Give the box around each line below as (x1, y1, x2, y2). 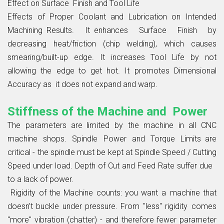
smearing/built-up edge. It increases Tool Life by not (7, 52, 216, 62)
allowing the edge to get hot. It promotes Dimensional (7, 65, 216, 75)
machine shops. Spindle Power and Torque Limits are (7, 133, 216, 143)
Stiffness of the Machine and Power (7, 104, 207, 118)
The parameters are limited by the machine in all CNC (7, 120, 216, 130)
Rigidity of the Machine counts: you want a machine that (7, 187, 216, 197)
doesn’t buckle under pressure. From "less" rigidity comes (7, 201, 216, 211)
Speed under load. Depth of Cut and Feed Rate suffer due (7, 160, 216, 170)
